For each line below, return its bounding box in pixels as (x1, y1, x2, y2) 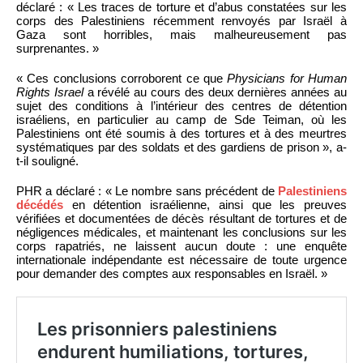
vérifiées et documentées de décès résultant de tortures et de (16, 211, 347, 225)
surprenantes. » (16, 41, 99, 55)
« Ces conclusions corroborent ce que (16, 70, 228, 85)
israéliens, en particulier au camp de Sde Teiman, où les (16, 112, 347, 126)
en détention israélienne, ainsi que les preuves (63, 197, 347, 211)
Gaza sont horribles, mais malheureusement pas (16, 27, 347, 41)
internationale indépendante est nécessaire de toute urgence (16, 252, 347, 267)
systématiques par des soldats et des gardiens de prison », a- (16, 139, 347, 154)
